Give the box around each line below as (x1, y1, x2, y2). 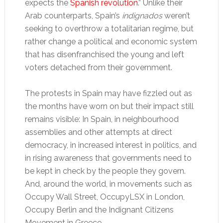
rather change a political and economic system (24, 37, 197, 46)
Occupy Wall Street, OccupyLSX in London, (24, 192, 185, 202)
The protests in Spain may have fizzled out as (24, 89, 192, 98)
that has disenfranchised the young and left (24, 50, 184, 59)
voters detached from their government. (24, 63, 172, 72)
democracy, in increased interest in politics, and (24, 140, 197, 150)
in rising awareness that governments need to (24, 153, 192, 163)
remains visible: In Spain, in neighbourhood (24, 114, 179, 124)
